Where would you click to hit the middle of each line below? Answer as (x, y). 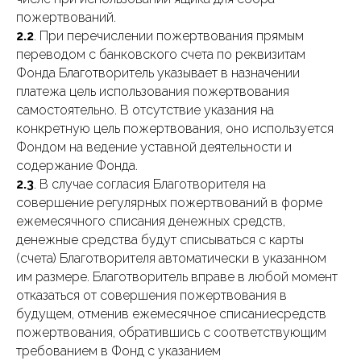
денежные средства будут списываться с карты (160, 240)
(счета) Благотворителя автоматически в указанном (171, 258)
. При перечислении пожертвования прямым (169, 36)
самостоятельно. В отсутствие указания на (145, 110)
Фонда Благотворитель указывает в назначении (158, 73)
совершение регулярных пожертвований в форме (169, 203)
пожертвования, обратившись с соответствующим (171, 332)
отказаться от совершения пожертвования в (151, 295)
